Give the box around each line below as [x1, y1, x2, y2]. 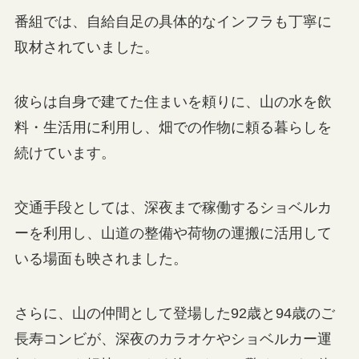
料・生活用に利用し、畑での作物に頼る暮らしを [14, 119, 332, 136]
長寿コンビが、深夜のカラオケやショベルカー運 [14, 330, 332, 347]
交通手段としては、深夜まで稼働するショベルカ [14, 199, 332, 216]
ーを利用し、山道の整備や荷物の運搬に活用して [14, 224, 332, 241]
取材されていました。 [14, 39, 159, 56]
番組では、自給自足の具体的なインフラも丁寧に [14, 14, 332, 30]
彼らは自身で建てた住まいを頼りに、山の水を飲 [14, 94, 332, 111]
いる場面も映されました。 [14, 250, 188, 267]
